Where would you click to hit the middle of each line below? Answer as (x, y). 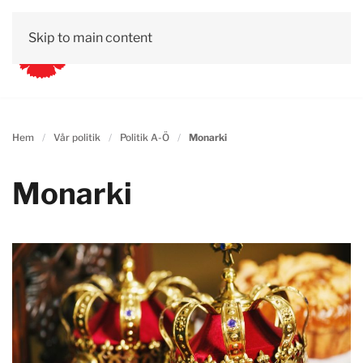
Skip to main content (90, 38)
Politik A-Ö (145, 137)
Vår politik (77, 137)
